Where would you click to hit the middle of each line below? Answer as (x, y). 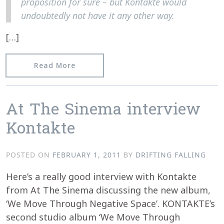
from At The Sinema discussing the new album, (108, 190)
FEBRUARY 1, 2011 (87, 154)
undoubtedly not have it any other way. (98, 15)
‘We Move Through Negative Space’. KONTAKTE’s (110, 203)
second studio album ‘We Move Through (93, 217)
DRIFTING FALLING (171, 154)
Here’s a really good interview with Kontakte (101, 176)
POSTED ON (29, 154)
